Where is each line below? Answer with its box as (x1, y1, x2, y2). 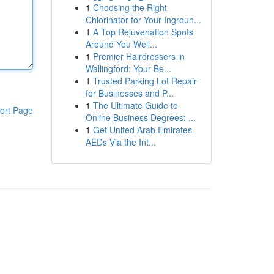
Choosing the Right (92, 1, 167, 13)
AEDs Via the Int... (85, 136, 156, 148)
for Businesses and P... (85, 87, 174, 99)
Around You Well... (85, 38, 157, 50)
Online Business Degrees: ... (85, 111, 196, 124)
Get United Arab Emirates (92, 124, 192, 136)
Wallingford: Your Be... (85, 62, 171, 75)
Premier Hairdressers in (92, 50, 185, 62)
